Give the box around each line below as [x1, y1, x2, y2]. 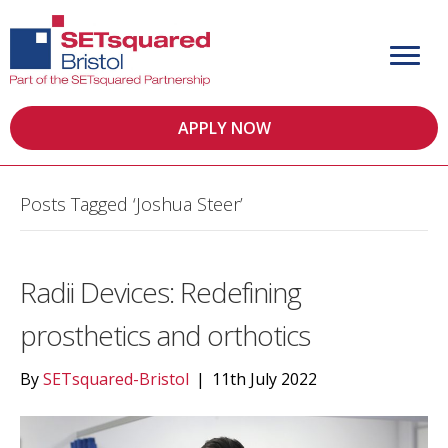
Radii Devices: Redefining [20, 273, 301, 312]
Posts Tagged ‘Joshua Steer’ [20, 192, 243, 217]
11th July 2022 [212, 368, 317, 391]
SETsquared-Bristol [43, 368, 189, 391]
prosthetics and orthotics [20, 316, 310, 355]
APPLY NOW [177, 117, 271, 140]
